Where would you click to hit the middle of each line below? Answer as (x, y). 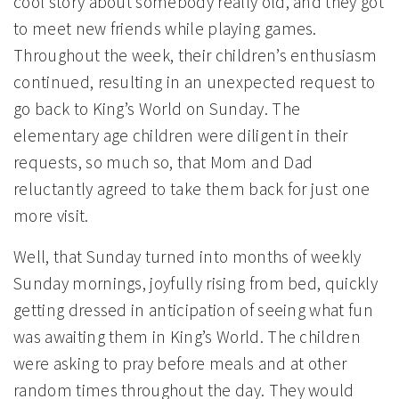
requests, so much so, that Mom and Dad (163, 163)
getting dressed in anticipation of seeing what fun (194, 310)
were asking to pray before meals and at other (180, 364)
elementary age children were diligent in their (181, 136)
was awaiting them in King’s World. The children (187, 337)
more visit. (51, 216)
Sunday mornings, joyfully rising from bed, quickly (196, 284)
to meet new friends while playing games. (165, 29)
